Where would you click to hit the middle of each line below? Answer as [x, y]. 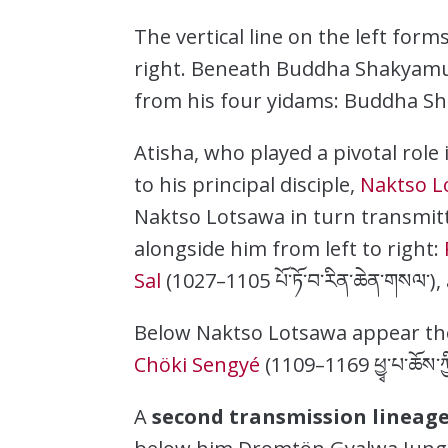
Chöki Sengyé [197, 364]
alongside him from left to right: [289, 248]
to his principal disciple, [247, 184]
